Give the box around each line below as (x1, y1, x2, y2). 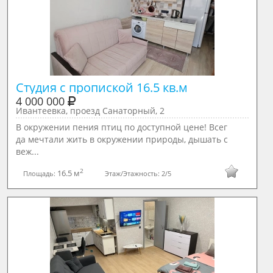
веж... (15, 146, 39, 157)
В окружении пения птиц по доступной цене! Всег (15, 121, 227, 133)
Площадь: (23, 168, 58, 178)
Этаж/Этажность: (105, 168, 162, 178)
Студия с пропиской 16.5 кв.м (15, 79, 191, 96)
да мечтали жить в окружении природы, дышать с (15, 133, 228, 145)
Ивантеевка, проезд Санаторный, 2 (15, 105, 165, 116)
